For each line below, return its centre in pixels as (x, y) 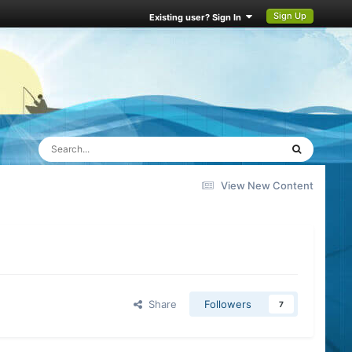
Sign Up (290, 16)
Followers (227, 304)
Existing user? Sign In (198, 18)
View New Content (268, 185)
